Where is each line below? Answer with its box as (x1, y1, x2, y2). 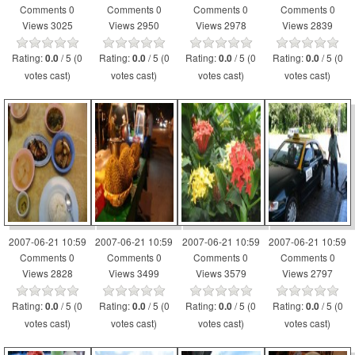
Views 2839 (282, 18, 334, 32)
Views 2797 (282, 266, 334, 280)
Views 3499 (109, 266, 160, 280)
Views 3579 (195, 266, 246, 280)
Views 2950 (109, 18, 160, 32)
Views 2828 (21, 266, 73, 280)
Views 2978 (195, 18, 246, 32)
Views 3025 (21, 18, 73, 32)
